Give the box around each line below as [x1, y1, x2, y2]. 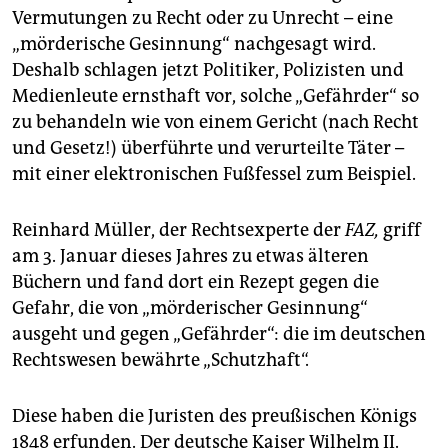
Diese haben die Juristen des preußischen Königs [12, 404, 417, 427]
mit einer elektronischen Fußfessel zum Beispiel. [12, 162, 416, 185]
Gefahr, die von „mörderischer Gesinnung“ [12, 296, 368, 319]
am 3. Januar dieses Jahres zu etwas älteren [12, 244, 369, 267]
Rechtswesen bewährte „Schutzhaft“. [12, 348, 309, 371]
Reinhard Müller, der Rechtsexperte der [12, 218, 345, 241]
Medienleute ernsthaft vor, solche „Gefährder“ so [12, 84, 419, 107]
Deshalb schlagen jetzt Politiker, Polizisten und [12, 58, 404, 81]
